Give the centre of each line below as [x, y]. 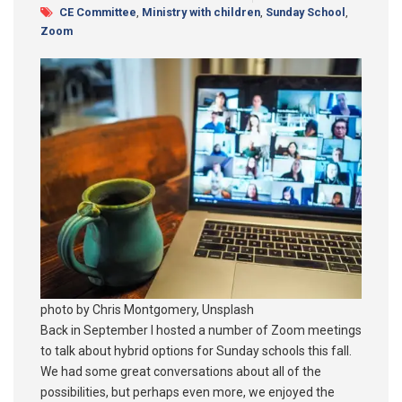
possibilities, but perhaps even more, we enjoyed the [188, 392]
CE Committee [98, 12]
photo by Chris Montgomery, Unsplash [147, 309]
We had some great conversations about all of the [181, 371]
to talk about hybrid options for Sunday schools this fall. [196, 350]
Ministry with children [201, 12]
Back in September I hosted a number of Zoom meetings [201, 330]
